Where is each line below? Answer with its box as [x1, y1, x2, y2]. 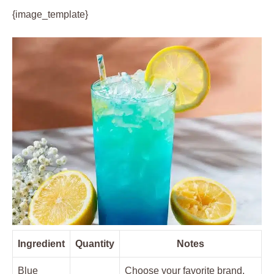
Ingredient [18, 238, 65, 249]
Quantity [75, 238, 114, 249]
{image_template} [12, 9, 88, 20]
